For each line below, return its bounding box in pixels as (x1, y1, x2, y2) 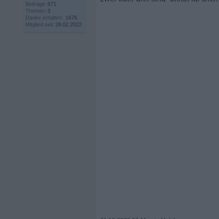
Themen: (25, 8, 46, 14)
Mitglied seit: (25, 22, 54, 27)
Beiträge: (25, 1, 46, 7)
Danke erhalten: (25, 15, 63, 21)
